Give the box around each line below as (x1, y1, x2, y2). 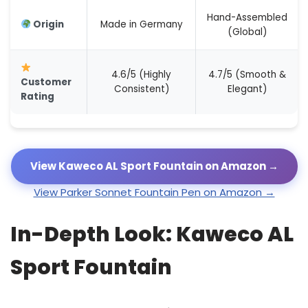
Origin (31, 18, 65, 31)
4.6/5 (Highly (111, 68, 171, 81)
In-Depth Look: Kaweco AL (10, 220, 294, 249)
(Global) (227, 25, 267, 38)
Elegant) (227, 82, 267, 96)
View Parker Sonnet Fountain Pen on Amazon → (33, 185, 275, 199)
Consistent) (113, 82, 169, 96)
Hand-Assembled (206, 11, 287, 24)
